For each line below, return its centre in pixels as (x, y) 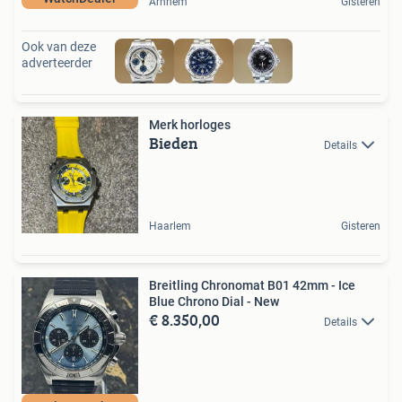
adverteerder (57, 62)
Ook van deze (59, 46)
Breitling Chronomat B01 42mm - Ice (244, 285)
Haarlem (170, 226)
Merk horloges (190, 124)
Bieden (174, 143)
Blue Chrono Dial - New (214, 301)
